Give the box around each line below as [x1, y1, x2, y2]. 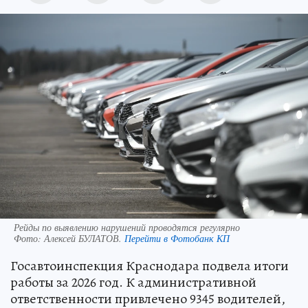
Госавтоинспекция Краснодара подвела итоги [10, 256, 289, 275]
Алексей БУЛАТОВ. [44, 231, 124, 245]
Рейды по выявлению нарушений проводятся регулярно [14, 220, 240, 234]
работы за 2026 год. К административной [10, 272, 256, 291]
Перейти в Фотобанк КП [124, 231, 230, 245]
